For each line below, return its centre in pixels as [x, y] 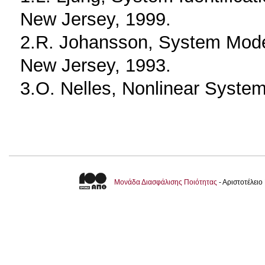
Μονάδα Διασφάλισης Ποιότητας [166, 182]
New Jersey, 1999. [96, 19]
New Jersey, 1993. [96, 65]
